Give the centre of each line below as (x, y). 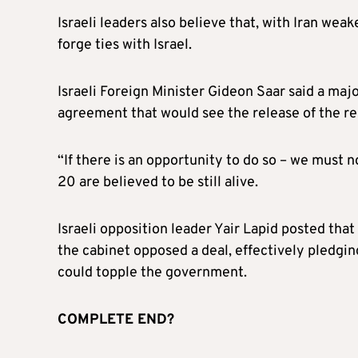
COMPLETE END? (116, 320)
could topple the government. (152, 272)
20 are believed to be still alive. (158, 182)
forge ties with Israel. (125, 45)
